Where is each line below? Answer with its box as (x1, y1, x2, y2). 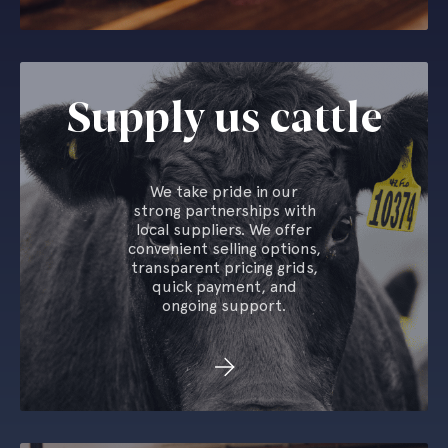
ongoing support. (162, 296, 286, 315)
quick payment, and (151, 277, 297, 296)
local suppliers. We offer (136, 220, 312, 239)
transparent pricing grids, (130, 258, 318, 277)
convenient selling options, (127, 239, 321, 258)
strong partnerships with (132, 201, 316, 220)
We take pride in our (150, 182, 298, 201)
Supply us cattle (66, 94, 382, 142)
